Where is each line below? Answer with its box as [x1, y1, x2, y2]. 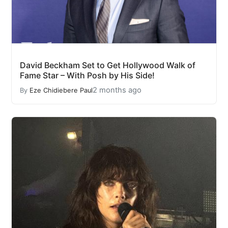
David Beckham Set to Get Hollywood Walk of [20, 60, 195, 70]
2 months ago [93, 85, 141, 95]
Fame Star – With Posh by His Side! [20, 70, 155, 80]
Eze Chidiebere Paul [30, 86, 93, 94]
